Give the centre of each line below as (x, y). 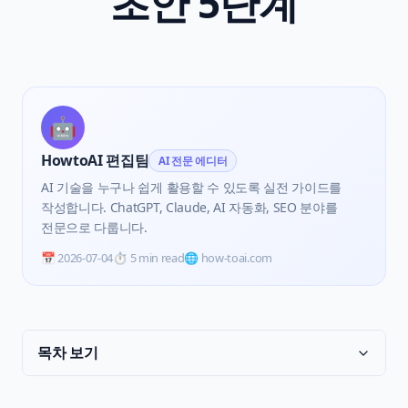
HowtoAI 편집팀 (95, 160)
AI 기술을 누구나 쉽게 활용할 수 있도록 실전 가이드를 (192, 188)
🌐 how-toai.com (228, 258)
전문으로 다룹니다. (94, 228)
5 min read (157, 258)
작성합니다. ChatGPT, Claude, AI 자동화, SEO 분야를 (189, 208)
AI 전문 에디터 (193, 160)
